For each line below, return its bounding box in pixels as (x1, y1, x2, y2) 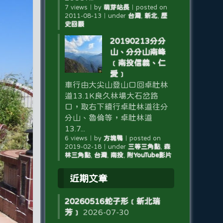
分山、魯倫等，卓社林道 (64, 113, 152, 121)
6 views (64, 135, 88, 141)
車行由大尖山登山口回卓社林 (64, 81, 168, 89)
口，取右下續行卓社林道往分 (64, 103, 168, 111)
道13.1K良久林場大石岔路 (64, 92, 158, 100)
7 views (64, 4, 88, 10)
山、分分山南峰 (110, 48, 166, 56)
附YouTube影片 (126, 152, 172, 158)
